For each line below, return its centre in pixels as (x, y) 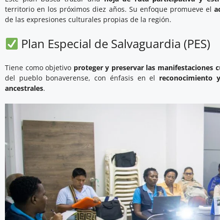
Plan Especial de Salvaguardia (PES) (114, 44)
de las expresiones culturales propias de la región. (88, 20)
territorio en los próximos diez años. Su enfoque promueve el (110, 9)
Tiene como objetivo (39, 68)
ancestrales (24, 88)
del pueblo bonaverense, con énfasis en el (82, 78)
